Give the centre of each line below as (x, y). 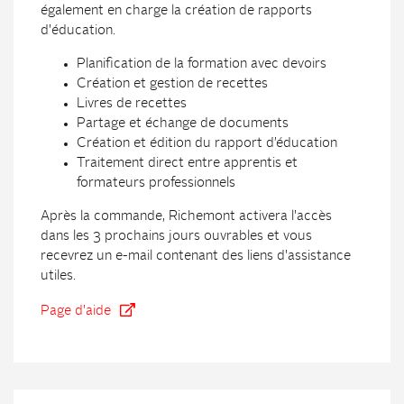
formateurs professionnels (158, 183)
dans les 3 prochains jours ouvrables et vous (176, 236)
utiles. (58, 276)
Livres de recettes (132, 104)
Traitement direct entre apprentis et (187, 163)
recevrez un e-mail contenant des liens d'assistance (196, 256)
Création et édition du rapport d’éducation (207, 143)
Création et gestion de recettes (172, 84)
